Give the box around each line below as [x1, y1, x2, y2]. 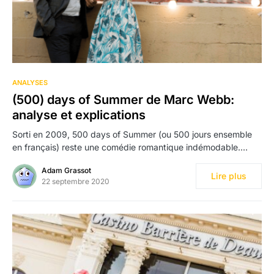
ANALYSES [12, 78, 48, 87]
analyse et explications [12, 108, 146, 123]
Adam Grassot [42, 166, 91, 176]
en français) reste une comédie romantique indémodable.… [12, 142, 248, 153]
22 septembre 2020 [42, 177, 109, 187]
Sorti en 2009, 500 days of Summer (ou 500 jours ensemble [12, 129, 252, 140]
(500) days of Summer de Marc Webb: [12, 92, 234, 108]
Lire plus [211, 171, 246, 182]
